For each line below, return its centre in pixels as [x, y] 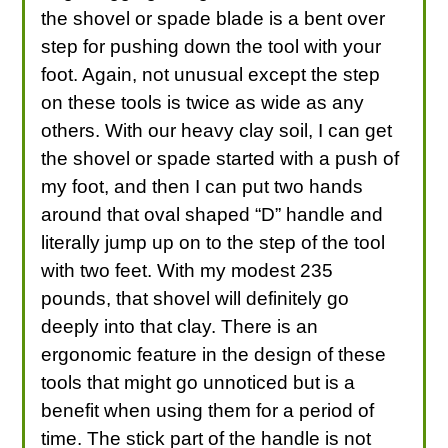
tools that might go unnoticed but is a [198, 382]
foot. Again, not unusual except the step [211, 74]
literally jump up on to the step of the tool [213, 242]
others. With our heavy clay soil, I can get [217, 130]
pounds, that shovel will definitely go [195, 298]
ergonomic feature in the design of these [214, 354]
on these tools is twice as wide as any [203, 102]
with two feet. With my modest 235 [187, 270]
